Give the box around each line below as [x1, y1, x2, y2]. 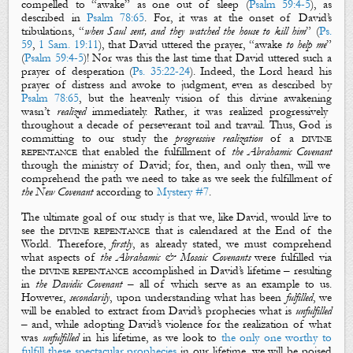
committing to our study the [21, 131, 176, 145]
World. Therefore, [21, 237, 111, 251]
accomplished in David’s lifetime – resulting [128, 264, 332, 278]
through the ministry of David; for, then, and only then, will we [21, 158, 330, 172]
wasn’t [21, 104, 57, 118]
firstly [110, 237, 132, 251]
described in [21, 10, 87, 24]
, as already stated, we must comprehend [132, 237, 332, 251]
